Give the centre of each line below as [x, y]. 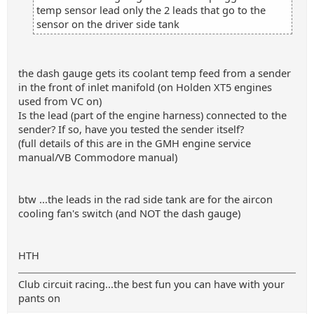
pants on [39, 298]
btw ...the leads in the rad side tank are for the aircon [145, 199]
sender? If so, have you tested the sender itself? [131, 129]
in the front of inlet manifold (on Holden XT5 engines [145, 87]
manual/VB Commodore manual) [98, 157]
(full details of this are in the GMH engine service [135, 143]
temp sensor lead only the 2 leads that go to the [151, 10]
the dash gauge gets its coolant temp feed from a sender [155, 73]
